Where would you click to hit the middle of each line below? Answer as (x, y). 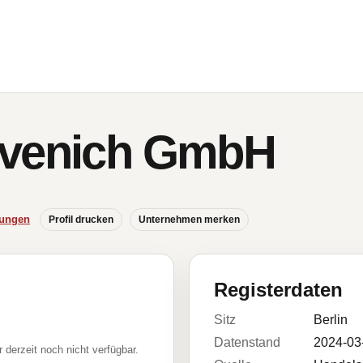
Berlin (330, 320)
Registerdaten (278, 290)
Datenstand (247, 342)
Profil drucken (81, 220)
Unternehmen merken (189, 220)
